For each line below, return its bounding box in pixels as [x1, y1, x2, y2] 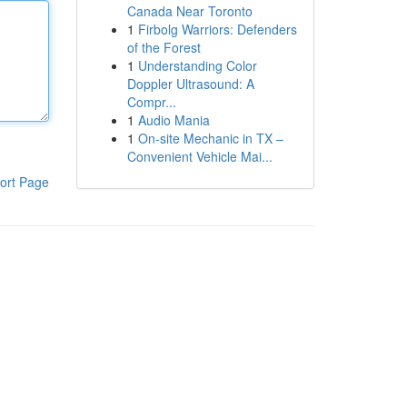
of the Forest [126, 38, 201, 56]
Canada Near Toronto [126, 2, 253, 20]
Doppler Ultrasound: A [126, 74, 254, 93]
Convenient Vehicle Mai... [126, 147, 273, 165]
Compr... [126, 93, 176, 111]
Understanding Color [137, 56, 257, 74]
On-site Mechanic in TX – [137, 129, 283, 147]
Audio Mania [137, 111, 210, 129]
